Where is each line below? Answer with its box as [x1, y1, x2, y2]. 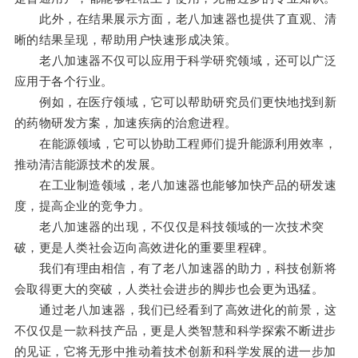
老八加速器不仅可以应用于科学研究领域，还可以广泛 [14, 54, 337, 68]
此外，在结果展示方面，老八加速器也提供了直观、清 [14, 12, 337, 26]
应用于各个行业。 [14, 74, 113, 89]
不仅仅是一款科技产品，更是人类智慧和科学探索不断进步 [14, 324, 336, 338]
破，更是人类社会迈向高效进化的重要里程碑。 [14, 241, 275, 255]
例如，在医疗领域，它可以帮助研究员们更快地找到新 [14, 95, 337, 109]
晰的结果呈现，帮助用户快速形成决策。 [14, 33, 237, 47]
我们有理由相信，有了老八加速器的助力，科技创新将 [14, 261, 337, 276]
